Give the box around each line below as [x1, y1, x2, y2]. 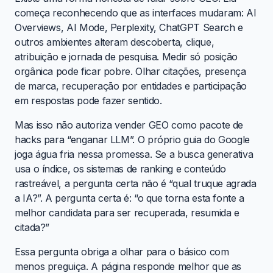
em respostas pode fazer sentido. [15, 94, 162, 107]
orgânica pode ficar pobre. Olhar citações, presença [15, 65, 246, 77]
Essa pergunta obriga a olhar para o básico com [15, 245, 229, 258]
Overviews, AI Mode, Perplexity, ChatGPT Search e [15, 21, 243, 34]
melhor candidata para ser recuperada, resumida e [15, 206, 239, 219]
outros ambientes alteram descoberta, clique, [15, 35, 214, 48]
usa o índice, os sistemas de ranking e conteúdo [15, 162, 227, 175]
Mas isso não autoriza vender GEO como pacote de [15, 118, 244, 131]
